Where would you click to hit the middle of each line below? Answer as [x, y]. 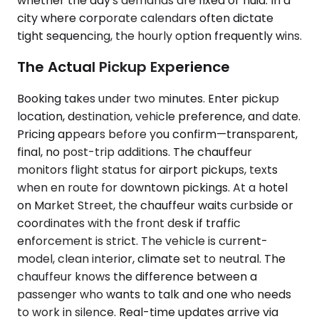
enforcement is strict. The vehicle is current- [142, 241]
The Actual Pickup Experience [124, 67]
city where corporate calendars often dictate [145, 18]
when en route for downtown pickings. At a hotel [152, 187]
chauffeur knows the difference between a [137, 276]
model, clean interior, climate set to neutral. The [151, 258]
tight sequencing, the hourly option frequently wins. [159, 36]
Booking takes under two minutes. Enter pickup [148, 98]
